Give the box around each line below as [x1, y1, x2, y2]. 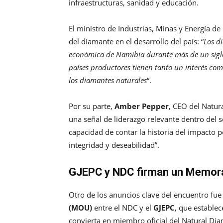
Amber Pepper [114, 101, 169, 111]
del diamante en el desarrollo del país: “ [69, 36, 204, 47]
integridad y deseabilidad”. [69, 140, 159, 150]
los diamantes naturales [69, 75, 147, 86]
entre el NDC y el [92, 203, 153, 213]
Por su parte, [69, 101, 114, 111]
